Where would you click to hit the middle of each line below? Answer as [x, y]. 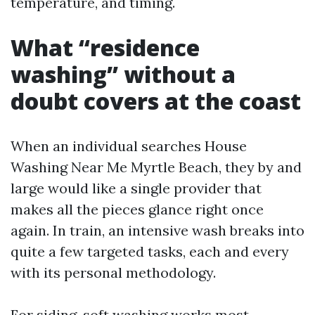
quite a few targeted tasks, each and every [150, 251]
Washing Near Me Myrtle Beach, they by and [156, 167]
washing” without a [123, 74]
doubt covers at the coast [156, 101]
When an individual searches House [129, 146]
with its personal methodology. [113, 272]
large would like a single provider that [136, 188]
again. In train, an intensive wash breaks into [157, 230]
